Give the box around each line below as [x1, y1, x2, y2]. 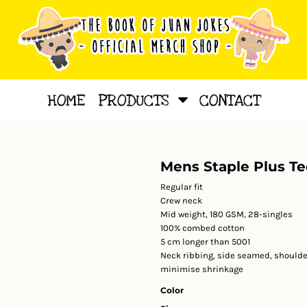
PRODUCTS [98, 90, 173, 112]
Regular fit [160, 182, 203, 192]
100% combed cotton [160, 223, 245, 233]
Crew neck [160, 195, 202, 206]
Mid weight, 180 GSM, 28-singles [160, 209, 293, 219]
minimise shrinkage [160, 264, 243, 274]
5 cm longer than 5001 [160, 236, 250, 247]
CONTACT [199, 90, 260, 112]
